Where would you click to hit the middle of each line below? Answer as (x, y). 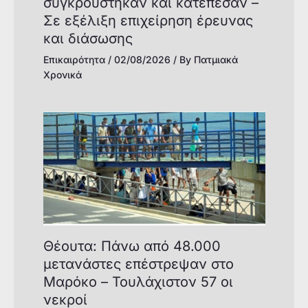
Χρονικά (62, 74)
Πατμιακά (216, 59)
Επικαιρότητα (74, 59)
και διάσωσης (88, 38)
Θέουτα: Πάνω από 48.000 (132, 246)
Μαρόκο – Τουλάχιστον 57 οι (138, 282)
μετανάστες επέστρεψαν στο (138, 264)
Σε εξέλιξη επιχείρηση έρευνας (148, 20)
